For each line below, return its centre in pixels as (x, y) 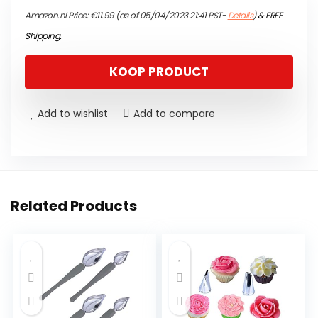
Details (240, 16)
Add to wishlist (73, 114)
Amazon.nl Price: (57, 16)
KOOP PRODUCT (159, 72)
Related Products (74, 206)
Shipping (42, 36)
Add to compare (174, 114)
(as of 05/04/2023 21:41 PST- (171, 16)
